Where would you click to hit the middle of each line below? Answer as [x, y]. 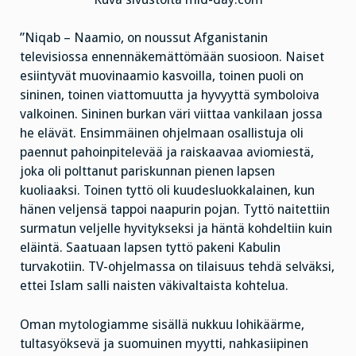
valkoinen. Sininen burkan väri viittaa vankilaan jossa [171, 114]
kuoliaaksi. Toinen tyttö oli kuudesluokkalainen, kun [167, 191]
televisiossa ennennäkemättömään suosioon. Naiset [172, 57]
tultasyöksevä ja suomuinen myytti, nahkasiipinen [164, 344]
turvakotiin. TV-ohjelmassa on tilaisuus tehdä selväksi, [177, 267]
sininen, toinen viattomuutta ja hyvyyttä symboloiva [170, 95]
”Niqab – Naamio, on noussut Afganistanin [144, 38]
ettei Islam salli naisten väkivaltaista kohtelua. [154, 286]
